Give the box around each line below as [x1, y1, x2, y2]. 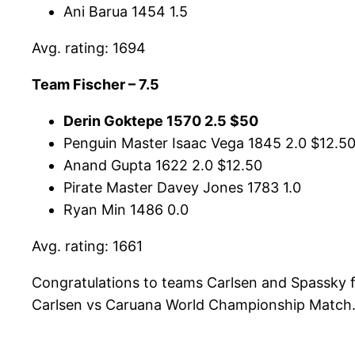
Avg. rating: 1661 [32, 238, 143, 255]
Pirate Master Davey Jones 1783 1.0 [63, 179, 301, 197]
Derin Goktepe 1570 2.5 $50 [63, 113, 258, 130]
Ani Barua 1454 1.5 [63, 3, 188, 21]
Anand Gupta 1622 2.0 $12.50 [63, 157, 262, 174]
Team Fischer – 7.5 [32, 76, 159, 94]
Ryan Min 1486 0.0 [63, 201, 189, 219]
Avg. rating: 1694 [32, 40, 146, 57]
